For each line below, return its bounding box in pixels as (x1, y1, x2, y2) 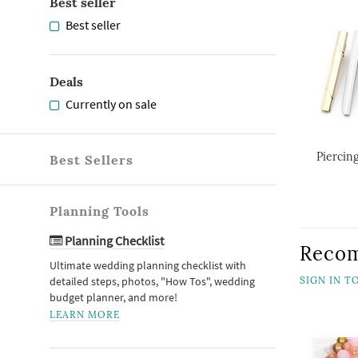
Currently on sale (66, 96, 157, 112)
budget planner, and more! (50, 290, 177, 304)
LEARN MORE (50, 308, 120, 320)
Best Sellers (50, 152, 133, 168)
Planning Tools (50, 203, 149, 219)
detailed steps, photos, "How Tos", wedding (50, 274, 255, 288)
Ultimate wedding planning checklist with (50, 258, 246, 272)
